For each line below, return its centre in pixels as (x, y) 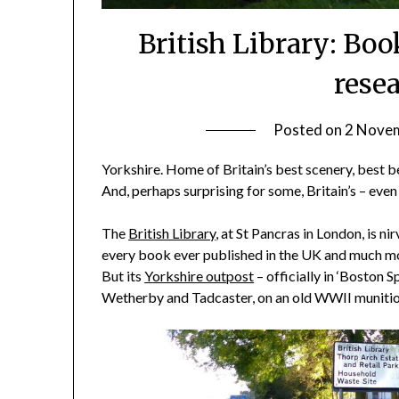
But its (123, 276)
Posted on (309, 130)
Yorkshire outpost (199, 276)
